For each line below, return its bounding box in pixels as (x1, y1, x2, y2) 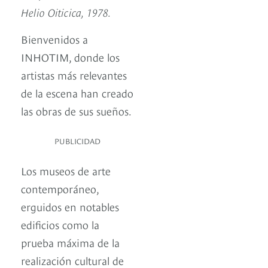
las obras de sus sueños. (21, 103, 132, 118)
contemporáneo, (21, 181, 99, 196)
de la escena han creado (21, 85, 133, 100)
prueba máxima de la (21, 234, 120, 250)
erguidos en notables (21, 199, 119, 214)
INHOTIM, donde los (21, 49, 120, 65)
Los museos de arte (21, 163, 111, 178)
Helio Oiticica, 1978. (21, 4, 111, 20)
